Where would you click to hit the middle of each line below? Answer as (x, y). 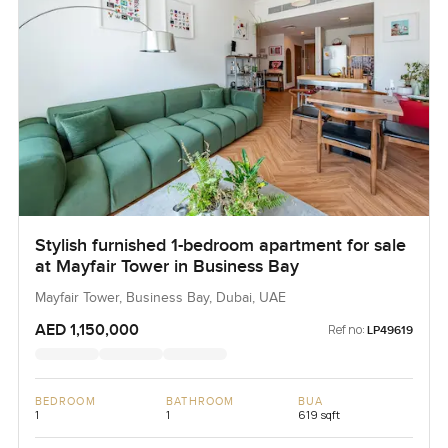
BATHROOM (200, 402)
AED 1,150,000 (86, 330)
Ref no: (347, 330)
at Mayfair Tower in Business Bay (166, 267)
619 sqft (318, 415)
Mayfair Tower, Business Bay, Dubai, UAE (160, 298)
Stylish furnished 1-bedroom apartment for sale (220, 246)
